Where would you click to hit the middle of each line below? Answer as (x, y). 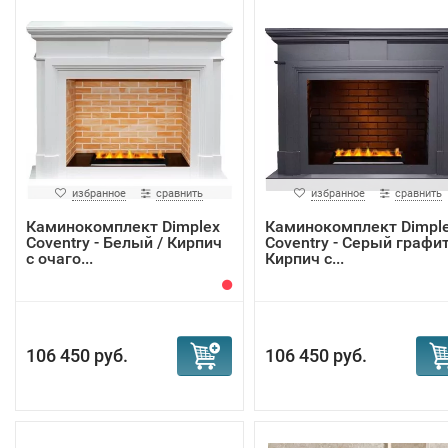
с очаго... (59, 258)
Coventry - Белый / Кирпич (124, 242)
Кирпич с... (304, 258)
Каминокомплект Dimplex (123, 226)
